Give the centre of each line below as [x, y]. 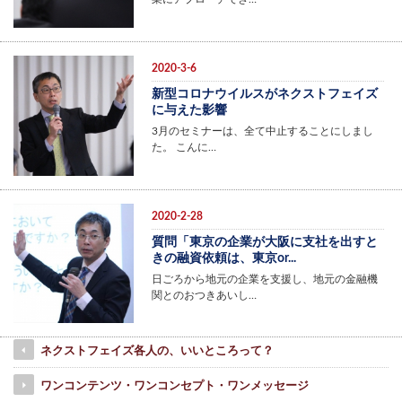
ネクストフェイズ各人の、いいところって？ [157, 352]
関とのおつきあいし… [204, 295]
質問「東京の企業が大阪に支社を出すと [264, 242]
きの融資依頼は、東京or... [223, 258]
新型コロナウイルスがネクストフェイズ [264, 94]
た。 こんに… [184, 147]
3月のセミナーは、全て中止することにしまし [262, 131]
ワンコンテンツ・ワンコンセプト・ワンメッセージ [175, 387]
